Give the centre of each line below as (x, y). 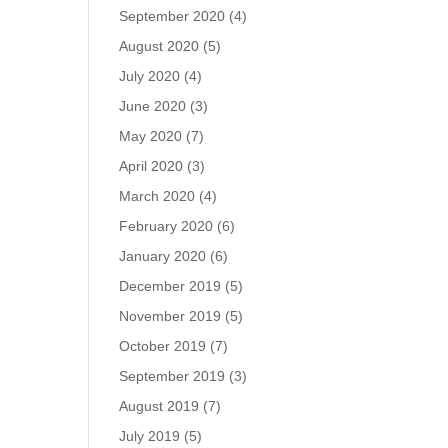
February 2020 (166, 226)
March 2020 (157, 196)
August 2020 (159, 46)
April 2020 (151, 166)
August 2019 (159, 406)
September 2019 (172, 376)
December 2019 (170, 286)
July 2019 (150, 436)
